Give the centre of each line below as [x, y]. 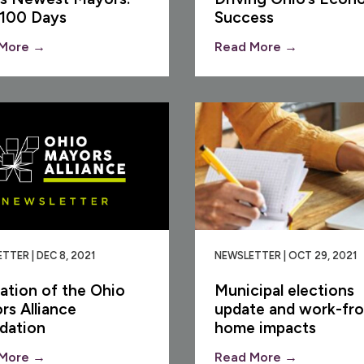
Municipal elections [284, 290]
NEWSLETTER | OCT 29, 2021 [286, 255]
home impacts [265, 327]
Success [244, 17]
